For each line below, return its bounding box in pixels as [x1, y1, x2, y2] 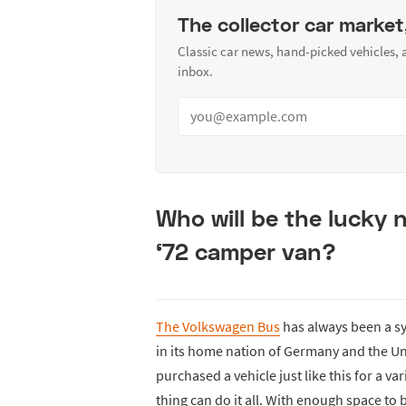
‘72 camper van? [156, 237, 336, 266]
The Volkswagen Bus [156, 316, 280, 335]
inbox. [178, 62, 213, 80]
